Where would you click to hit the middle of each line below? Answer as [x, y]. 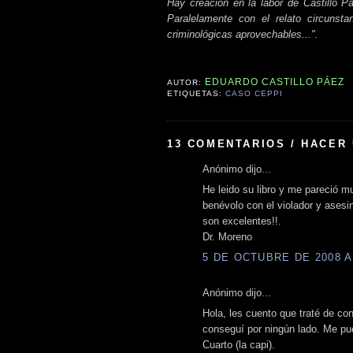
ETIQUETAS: [197, 94]
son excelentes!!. [242, 221]
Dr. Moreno [227, 237]
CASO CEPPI [255, 94]
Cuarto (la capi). [239, 345]
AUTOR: [186, 83]
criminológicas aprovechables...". [243, 35]
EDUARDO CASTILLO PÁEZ [275, 82]
